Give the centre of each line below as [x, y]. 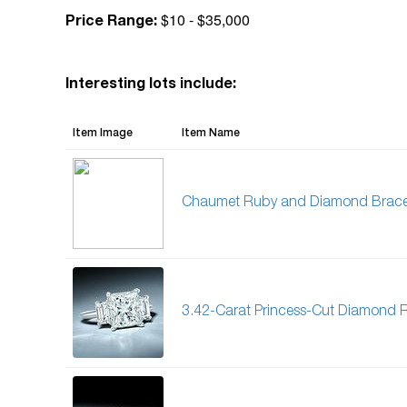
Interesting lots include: [151, 85]
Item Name [211, 134]
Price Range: [111, 23]
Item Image [103, 134]
